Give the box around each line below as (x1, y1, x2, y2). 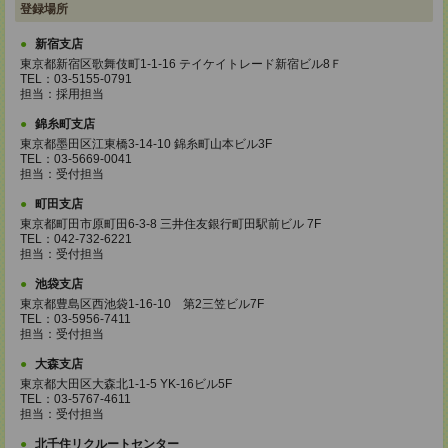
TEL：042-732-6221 (20, 232, 132, 246)
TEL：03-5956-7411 (20, 312, 131, 326)
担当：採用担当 (20, 87, 104, 101)
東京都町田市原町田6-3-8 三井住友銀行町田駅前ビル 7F (20, 217, 321, 231)
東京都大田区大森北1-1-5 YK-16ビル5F (20, 377, 232, 391)
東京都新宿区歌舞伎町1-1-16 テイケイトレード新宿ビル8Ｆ (20, 57, 342, 71)
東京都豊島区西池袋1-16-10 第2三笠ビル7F (20, 297, 264, 311)
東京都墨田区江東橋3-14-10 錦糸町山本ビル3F (20, 137, 272, 151)
